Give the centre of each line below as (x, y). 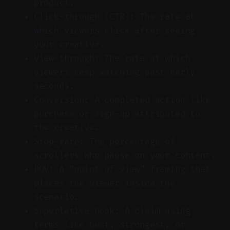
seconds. (54, 86)
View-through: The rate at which (112, 58)
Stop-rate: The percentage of (104, 141)
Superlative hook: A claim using (112, 210)
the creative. (66, 127)
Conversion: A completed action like (122, 100)
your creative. (69, 44)
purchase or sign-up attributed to (117, 113)
